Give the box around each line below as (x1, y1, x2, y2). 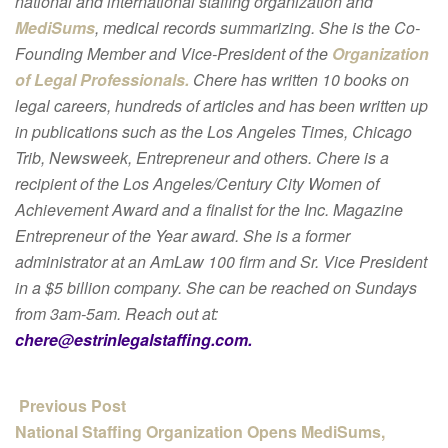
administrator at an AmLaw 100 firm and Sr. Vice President (15, 249, 427, 273)
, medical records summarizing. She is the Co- (95, 15, 420, 39)
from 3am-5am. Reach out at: (15, 301, 218, 325)
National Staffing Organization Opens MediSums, (15, 419, 385, 443)
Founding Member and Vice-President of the (15, 41, 332, 65)
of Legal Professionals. (15, 67, 193, 91)
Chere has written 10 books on (193, 67, 409, 91)
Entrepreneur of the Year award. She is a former (15, 223, 350, 247)
